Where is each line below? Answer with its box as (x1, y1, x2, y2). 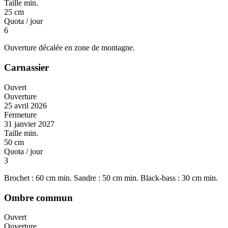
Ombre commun (4, 192, 73, 203)
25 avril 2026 (4, 101, 47, 110)
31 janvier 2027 (4, 119, 54, 128)
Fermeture (4, 110, 37, 119)
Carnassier (4, 62, 49, 73)
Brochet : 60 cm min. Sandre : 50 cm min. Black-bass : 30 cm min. (4, 173, 218, 182)
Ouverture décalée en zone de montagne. (4, 43, 135, 52)
